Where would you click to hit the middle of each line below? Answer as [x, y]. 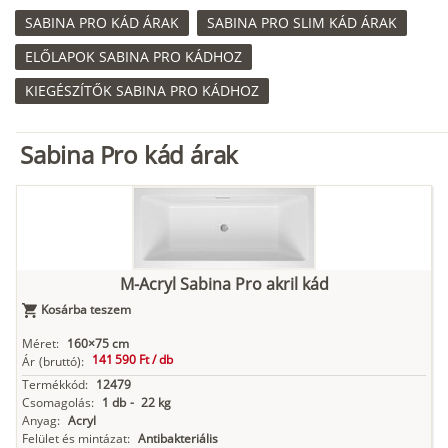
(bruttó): [61, 362]
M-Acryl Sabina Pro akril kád [224, 284]
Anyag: [41, 421]
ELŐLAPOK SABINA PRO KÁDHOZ [133, 57]
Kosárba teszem [86, 310]
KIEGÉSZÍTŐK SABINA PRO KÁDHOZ [142, 91]
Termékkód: [55, 385]
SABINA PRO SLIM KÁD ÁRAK [302, 23]
